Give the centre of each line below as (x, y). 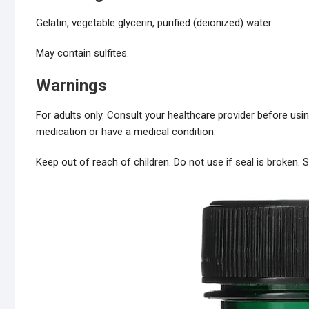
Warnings (71, 86)
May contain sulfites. (82, 53)
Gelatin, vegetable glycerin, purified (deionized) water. (154, 23)
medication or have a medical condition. (126, 132)
